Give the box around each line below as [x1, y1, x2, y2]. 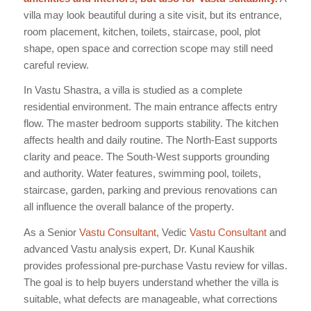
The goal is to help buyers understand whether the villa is [23, 276, 279, 289]
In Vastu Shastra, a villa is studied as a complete [23, 84, 242, 96]
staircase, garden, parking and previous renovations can [23, 184, 277, 196]
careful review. [23, 58, 89, 71]
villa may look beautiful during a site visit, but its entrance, [23, 8, 282, 21]
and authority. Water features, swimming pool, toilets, [23, 167, 261, 180]
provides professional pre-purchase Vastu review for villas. [23, 260, 287, 272]
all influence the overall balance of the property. [23, 201, 234, 213]
